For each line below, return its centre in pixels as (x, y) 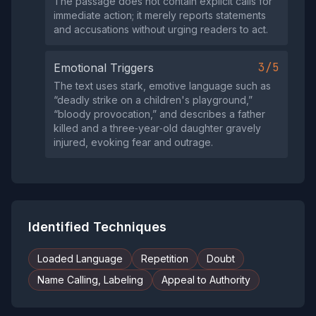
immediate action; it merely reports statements (160, 16)
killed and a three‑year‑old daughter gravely (157, 128)
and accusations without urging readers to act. (161, 30)
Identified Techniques (97, 227)
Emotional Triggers (104, 68)
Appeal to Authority (206, 280)
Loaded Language (80, 259)
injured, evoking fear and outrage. (133, 142)
